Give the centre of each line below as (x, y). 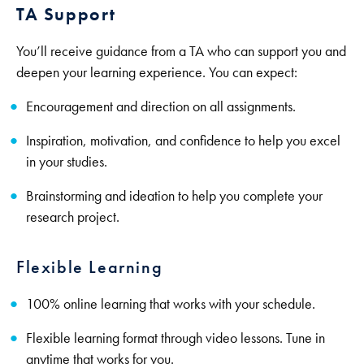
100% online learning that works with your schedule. (171, 303)
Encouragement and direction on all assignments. (162, 106)
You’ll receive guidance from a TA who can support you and (181, 51)
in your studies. (68, 161)
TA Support (66, 14)
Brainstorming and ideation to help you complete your (174, 195)
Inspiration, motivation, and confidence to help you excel (183, 140)
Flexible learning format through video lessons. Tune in (175, 338)
